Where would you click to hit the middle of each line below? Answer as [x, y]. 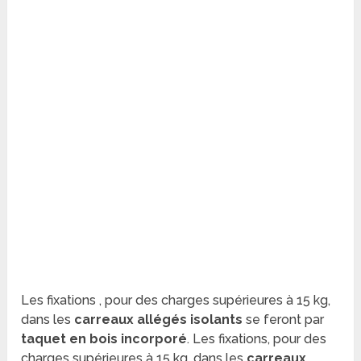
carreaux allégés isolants [159, 320]
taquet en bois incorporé [104, 339]
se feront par [284, 320]
